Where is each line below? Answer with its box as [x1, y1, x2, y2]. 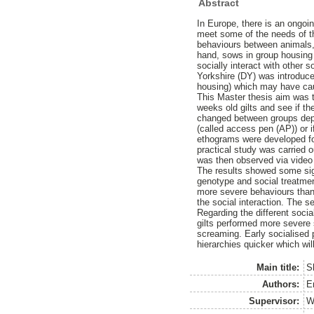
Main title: [257, 261, 300, 273]
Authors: [262, 278, 300, 289]
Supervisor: [249, 295, 300, 306]
